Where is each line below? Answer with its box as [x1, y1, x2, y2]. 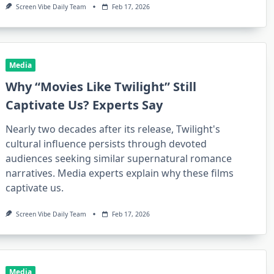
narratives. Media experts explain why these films [6, 166, 234, 180]
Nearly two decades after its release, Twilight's [6, 122, 221, 136]
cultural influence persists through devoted [6, 136, 207, 150]
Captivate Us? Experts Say [6, 96, 163, 113]
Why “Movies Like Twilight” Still [6, 78, 197, 95]
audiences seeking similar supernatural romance [6, 151, 232, 165]
